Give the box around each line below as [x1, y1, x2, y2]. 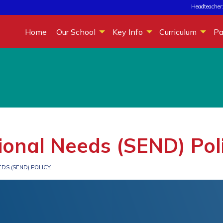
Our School [56, 26, 96, 37]
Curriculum [159, 26, 197, 37]
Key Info [112, 26, 143, 37]
